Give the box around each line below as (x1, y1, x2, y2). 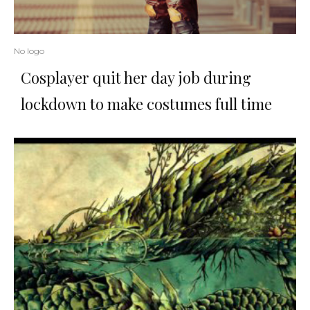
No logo (14, 46, 44, 57)
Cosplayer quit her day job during (21, 67, 251, 89)
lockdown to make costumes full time (21, 93, 272, 115)
